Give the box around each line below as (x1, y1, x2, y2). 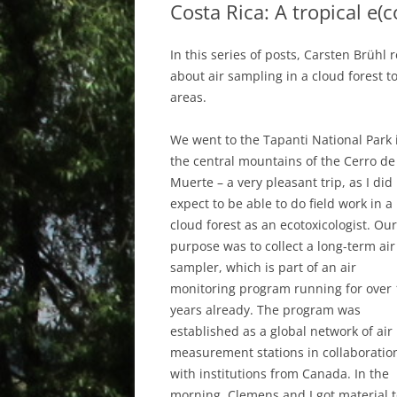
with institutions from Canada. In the (170, 365, 389, 383)
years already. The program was (170, 301, 361, 319)
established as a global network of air (170, 323, 393, 340)
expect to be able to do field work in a (170, 195, 393, 213)
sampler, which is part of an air (170, 259, 356, 276)
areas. (170, 89, 206, 106)
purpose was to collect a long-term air (170, 237, 395, 255)
